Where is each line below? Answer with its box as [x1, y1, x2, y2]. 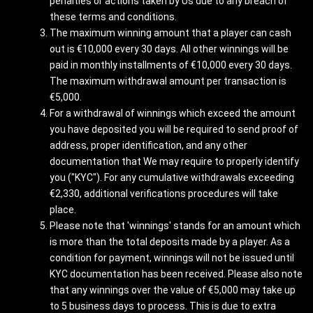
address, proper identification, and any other [50, 140, 247, 151]
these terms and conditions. [50, 11, 177, 22]
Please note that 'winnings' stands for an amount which [50, 220, 300, 231]
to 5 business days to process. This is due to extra [50, 300, 276, 312]
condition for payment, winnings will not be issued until [50, 252, 294, 263]
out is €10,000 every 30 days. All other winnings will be [50, 43, 289, 54]
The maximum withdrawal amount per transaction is [50, 75, 286, 87]
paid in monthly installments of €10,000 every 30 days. [50, 59, 292, 71]
